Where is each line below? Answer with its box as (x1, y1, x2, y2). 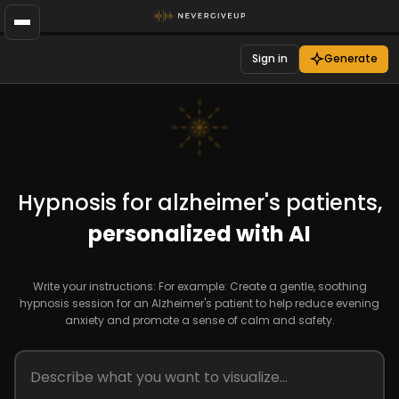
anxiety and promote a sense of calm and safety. (64, 312, 335, 328)
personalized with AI (88, 218, 311, 248)
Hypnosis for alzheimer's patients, (17, 187, 382, 217)
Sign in (252, 51, 288, 67)
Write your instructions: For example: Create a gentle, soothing (32, 278, 367, 294)
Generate (324, 51, 378, 67)
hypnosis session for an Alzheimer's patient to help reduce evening (20, 295, 379, 311)
